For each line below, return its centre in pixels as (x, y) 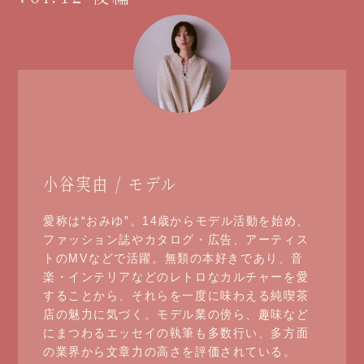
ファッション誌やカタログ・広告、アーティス (175, 240)
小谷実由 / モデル (110, 183)
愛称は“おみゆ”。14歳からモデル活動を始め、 (176, 221)
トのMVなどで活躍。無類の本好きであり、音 (173, 258)
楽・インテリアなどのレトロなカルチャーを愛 (175, 277)
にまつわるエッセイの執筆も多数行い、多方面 (175, 333)
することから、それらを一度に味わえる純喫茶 (175, 296)
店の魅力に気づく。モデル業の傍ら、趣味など (175, 314)
